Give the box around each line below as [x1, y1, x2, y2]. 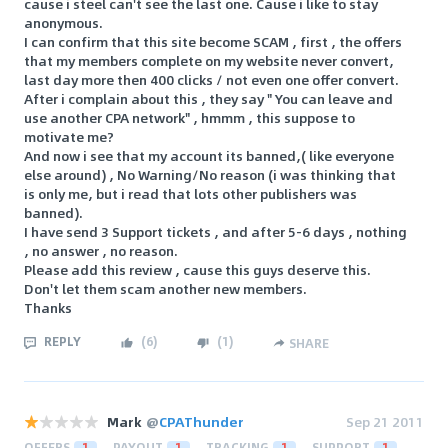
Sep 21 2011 [346, 410, 424, 432]
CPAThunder [159, 410, 244, 432]
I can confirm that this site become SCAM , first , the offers [24, 30, 402, 52]
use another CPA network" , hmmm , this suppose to [24, 106, 355, 128]
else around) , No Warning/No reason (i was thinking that [24, 163, 396, 185]
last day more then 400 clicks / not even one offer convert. [24, 68, 399, 90]
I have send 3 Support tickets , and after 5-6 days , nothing [24, 220, 407, 242]
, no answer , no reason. [24, 239, 178, 261]
